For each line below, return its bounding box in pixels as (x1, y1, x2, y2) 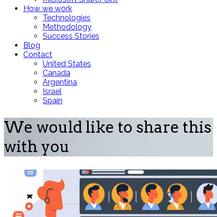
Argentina (43, 77, 77, 87)
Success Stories (43, 31, 99, 41)
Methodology (43, 22, 92, 31)
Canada (43, 68, 70, 77)
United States (43, 59, 91, 68)
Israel (43, 86, 62, 96)
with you (4, 137, 70, 156)
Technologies (43, 13, 91, 22)
